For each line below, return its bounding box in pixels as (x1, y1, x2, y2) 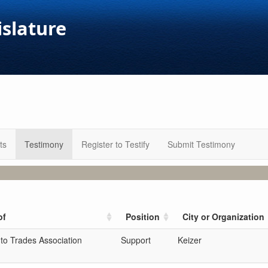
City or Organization (182, 211, 264, 223)
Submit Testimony (167, 138, 235, 150)
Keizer (178, 234, 202, 246)
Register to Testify (81, 138, 150, 150)
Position (126, 211, 160, 223)
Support (121, 234, 151, 246)
